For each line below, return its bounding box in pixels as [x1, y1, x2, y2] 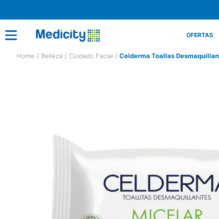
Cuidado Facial [69, 52, 113, 60]
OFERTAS [186, 31, 213, 39]
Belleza [41, 52, 63, 60]
